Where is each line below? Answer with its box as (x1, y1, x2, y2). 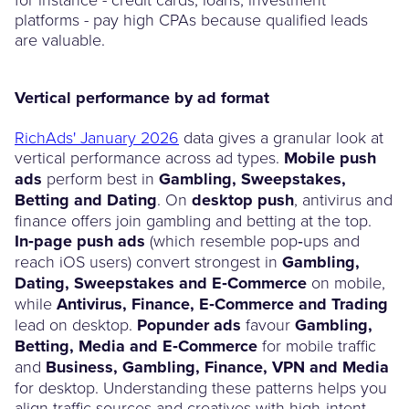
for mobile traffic (257, 333, 376, 356)
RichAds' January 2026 (15, 125, 179, 148)
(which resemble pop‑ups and (145, 228, 360, 251)
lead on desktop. (15, 312, 137, 335)
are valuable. (15, 27, 105, 50)
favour (241, 312, 295, 335)
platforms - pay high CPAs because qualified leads (15, 7, 368, 30)
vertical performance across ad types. (15, 145, 284, 168)
